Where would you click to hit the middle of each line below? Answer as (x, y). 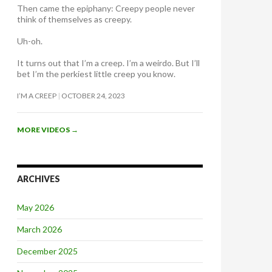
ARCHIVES (39, 178)
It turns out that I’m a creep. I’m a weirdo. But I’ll (108, 63)
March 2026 (39, 229)
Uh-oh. (30, 41)
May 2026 (36, 207)
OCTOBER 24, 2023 (93, 95)
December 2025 (47, 251)
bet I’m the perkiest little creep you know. (96, 73)
